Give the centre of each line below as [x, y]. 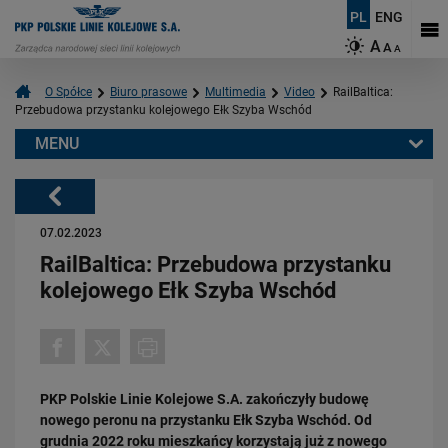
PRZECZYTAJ [72, 405]
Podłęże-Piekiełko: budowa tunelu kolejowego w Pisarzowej [195, 376]
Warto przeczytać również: [118, 169]
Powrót [68, 195]
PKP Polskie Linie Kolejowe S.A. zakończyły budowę [204, 399]
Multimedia [235, 92]
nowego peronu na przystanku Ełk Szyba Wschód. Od [206, 420]
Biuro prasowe [148, 92]
